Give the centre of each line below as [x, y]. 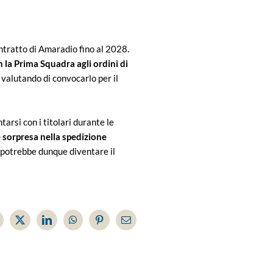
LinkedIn [64, 224]
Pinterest [115, 224]
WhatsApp [93, 224]
